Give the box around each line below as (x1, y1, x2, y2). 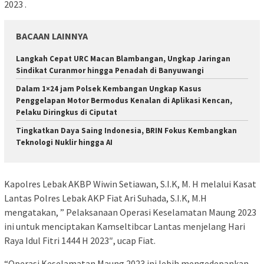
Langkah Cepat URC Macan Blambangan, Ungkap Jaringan (16, 53, 230, 64)
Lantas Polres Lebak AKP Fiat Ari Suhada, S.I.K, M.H (4, 192, 207, 204)
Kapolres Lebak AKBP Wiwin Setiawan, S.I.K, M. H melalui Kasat (4, 178, 256, 190)
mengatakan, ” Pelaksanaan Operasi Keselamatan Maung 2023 (4, 206, 256, 218)
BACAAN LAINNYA (16, 29, 88, 42)
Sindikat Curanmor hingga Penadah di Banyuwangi (16, 65, 204, 75)
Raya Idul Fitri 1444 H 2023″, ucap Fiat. (4, 235, 156, 246)
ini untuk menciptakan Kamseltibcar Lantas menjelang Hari (4, 220, 245, 232)
